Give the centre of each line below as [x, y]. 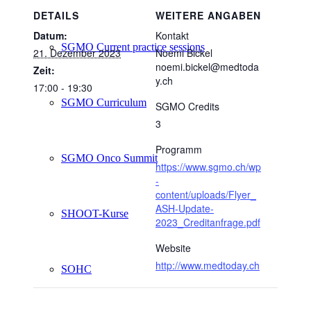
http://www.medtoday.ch [208, 266]
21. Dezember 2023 [77, 53]
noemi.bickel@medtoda [207, 67]
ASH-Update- [185, 209]
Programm [179, 150]
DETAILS [56, 16]
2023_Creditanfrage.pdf [208, 222]
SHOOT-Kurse [95, 213]
